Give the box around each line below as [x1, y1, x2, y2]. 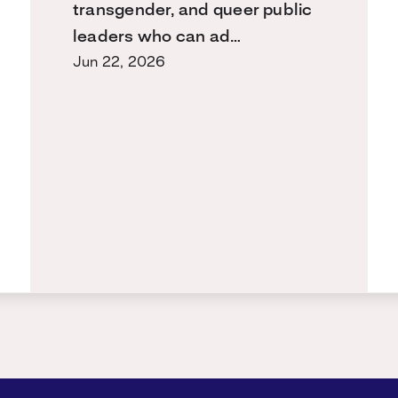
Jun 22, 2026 [73, 54, 166, 69]
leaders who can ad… [73, 28, 242, 45]
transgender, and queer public [73, 2, 313, 19]
